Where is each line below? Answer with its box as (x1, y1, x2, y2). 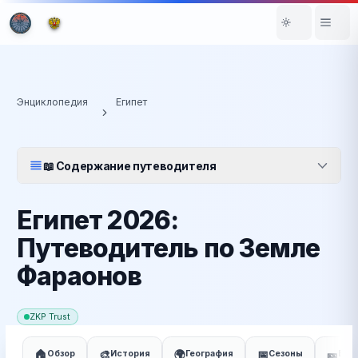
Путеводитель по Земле (17, 233, 320, 264)
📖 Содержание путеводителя (42, 158, 217, 173)
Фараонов (17, 261, 142, 292)
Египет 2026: (17, 205, 179, 236)
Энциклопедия (17, 96, 88, 108)
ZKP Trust (30, 311, 71, 322)
